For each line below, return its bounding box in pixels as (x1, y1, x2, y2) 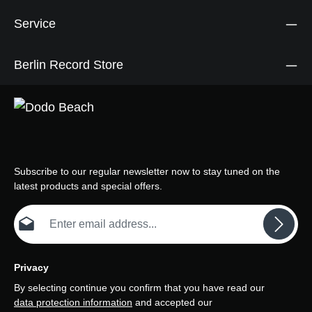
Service (14, 16, 56, 31)
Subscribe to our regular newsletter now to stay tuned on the (14, 166, 280, 178)
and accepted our (132, 297, 215, 309)
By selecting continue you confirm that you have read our (14, 282, 267, 294)
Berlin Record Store (14, 57, 123, 72)
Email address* (13, 205, 79, 217)
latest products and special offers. (14, 180, 162, 192)
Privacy (14, 262, 49, 274)
